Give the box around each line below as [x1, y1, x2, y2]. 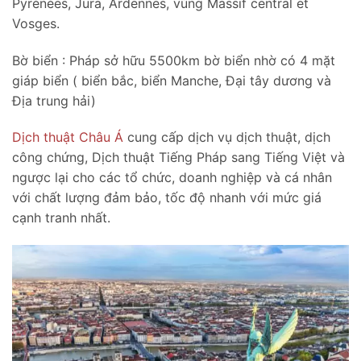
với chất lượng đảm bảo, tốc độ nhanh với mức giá [12, 189, 322, 206]
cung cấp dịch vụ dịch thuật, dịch [123, 129, 330, 146]
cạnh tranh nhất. [12, 210, 110, 226]
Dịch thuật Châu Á [12, 129, 123, 146]
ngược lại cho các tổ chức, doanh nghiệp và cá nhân [12, 169, 332, 186]
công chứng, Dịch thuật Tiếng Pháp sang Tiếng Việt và [12, 149, 345, 166]
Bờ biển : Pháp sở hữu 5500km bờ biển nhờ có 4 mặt [12, 52, 335, 68]
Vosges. [12, 15, 60, 31]
